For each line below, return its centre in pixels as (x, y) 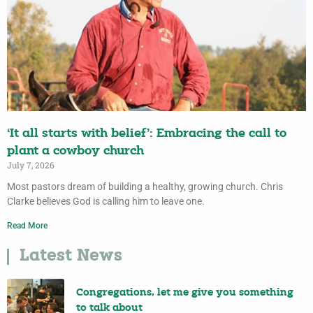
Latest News (71, 257)
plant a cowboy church (75, 152)
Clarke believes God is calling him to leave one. (106, 202)
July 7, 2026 (31, 165)
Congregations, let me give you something (185, 293)
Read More (27, 226)
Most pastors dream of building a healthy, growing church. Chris (145, 187)
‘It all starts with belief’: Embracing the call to (147, 134)
